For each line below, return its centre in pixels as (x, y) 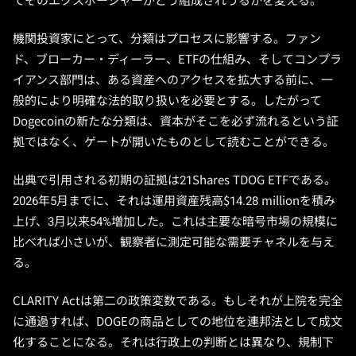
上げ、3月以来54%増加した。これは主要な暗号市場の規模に (175, 222)
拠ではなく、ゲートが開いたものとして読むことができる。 (174, 142)
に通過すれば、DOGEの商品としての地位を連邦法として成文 (178, 322)
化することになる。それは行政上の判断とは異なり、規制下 (173, 342)
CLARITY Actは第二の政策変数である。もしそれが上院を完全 (178, 301)
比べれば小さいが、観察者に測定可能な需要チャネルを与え (174, 242)
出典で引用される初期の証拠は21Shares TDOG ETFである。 (174, 180)
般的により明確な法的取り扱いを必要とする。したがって (167, 101)
